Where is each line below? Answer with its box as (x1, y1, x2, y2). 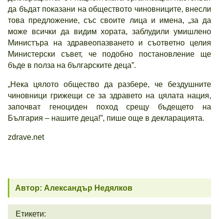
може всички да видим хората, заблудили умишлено (8, 27, 211, 36)
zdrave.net (8, 133, 44, 141)
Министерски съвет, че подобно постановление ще (8, 50, 211, 58)
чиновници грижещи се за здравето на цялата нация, (8, 91, 211, 100)
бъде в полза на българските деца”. (8, 61, 136, 69)
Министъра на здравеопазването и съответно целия (8, 39, 211, 47)
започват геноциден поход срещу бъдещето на (8, 103, 211, 111)
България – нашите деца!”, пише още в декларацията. (8, 114, 204, 122)
